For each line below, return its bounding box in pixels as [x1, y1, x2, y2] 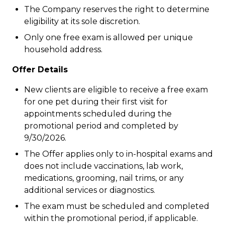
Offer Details [12, 65, 68, 74]
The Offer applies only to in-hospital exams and [24, 149, 213, 159]
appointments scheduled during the [24, 109, 172, 119]
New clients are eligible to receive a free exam [24, 85, 208, 94]
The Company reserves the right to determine [24, 5, 209, 14]
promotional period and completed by [24, 121, 178, 131]
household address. [24, 45, 102, 54]
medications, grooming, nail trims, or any [24, 173, 184, 183]
